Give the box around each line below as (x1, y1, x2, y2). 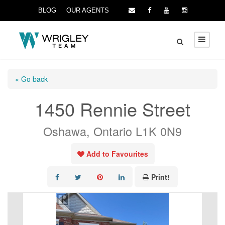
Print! (151, 172, 170, 182)
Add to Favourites (86, 149, 148, 159)
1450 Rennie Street (35, 96, 190, 122)
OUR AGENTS (66, 7, 109, 14)
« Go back (15, 74, 48, 84)
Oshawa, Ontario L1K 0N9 (43, 123, 182, 140)
